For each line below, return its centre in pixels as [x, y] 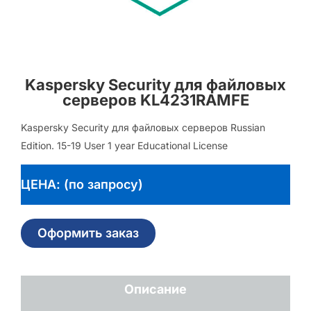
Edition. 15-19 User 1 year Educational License [124, 145]
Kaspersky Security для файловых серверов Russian [143, 127]
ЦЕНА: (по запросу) [82, 185]
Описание [155, 289]
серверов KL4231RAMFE [155, 100]
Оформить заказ [88, 233]
